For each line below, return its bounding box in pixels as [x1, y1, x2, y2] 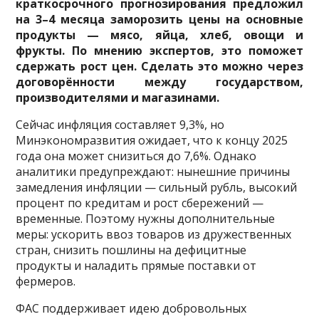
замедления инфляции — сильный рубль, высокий [16, 179, 298, 196]
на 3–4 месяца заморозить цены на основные [16, 11, 303, 28]
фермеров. [16, 273, 76, 290]
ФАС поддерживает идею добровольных [16, 300, 247, 317]
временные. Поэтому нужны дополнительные [16, 211, 276, 227]
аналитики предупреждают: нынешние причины [16, 164, 291, 180]
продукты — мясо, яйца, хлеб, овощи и [16, 27, 303, 43]
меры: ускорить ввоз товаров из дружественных [16, 226, 292, 243]
